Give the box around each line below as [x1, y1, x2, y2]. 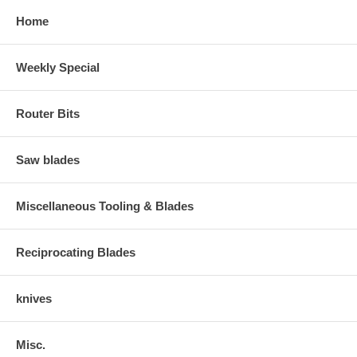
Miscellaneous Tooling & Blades [16, 198, 194, 213]
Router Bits [16, 106, 80, 120]
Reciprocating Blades [16, 245, 135, 259]
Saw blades [16, 152, 80, 167]
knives [16, 291, 52, 305]
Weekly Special [16, 60, 100, 74]
